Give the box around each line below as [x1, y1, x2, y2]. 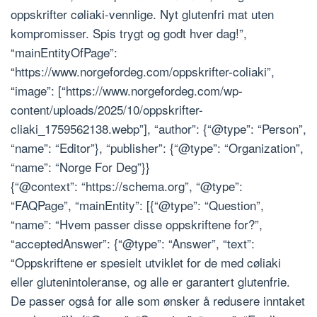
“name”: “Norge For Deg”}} [11, 158, 150, 176]
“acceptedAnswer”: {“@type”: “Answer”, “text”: [11, 234, 255, 253]
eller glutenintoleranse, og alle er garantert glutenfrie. [11, 272, 290, 291]
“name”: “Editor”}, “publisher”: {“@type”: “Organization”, [11, 139, 304, 157]
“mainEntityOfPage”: [11, 43, 117, 62]
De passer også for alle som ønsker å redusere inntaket [11, 292, 305, 310]
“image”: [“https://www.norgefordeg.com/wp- [11, 81, 243, 100]
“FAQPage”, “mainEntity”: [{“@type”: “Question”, [11, 196, 264, 214]
